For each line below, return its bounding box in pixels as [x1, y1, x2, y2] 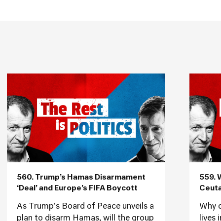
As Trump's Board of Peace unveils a [17, 203, 154, 211]
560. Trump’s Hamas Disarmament [17, 174, 146, 181]
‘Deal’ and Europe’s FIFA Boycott [17, 184, 138, 192]
